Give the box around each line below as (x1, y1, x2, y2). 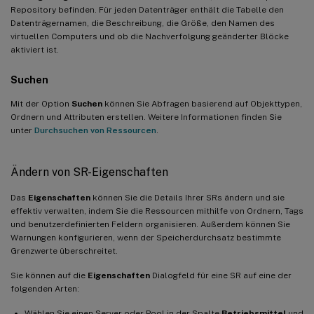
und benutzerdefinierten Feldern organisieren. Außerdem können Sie (11, 219, 290, 229)
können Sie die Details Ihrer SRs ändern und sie (90, 192, 285, 203)
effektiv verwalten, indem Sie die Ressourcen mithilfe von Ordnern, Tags (11, 205, 303, 216)
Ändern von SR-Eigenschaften (11, 165, 168, 179)
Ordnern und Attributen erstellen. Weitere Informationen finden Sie (11, 111, 282, 122)
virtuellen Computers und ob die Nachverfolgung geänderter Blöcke (11, 31, 289, 41)
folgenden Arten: (11, 283, 79, 294)
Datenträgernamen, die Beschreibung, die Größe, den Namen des (11, 18, 275, 28)
